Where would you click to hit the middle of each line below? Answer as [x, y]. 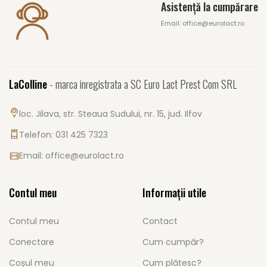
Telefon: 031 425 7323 [63, 135]
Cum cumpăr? [173, 242]
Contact [160, 221]
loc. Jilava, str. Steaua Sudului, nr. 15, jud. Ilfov [110, 114]
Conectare [32, 242]
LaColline [28, 84]
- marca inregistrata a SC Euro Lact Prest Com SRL [142, 84]
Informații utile [174, 193]
